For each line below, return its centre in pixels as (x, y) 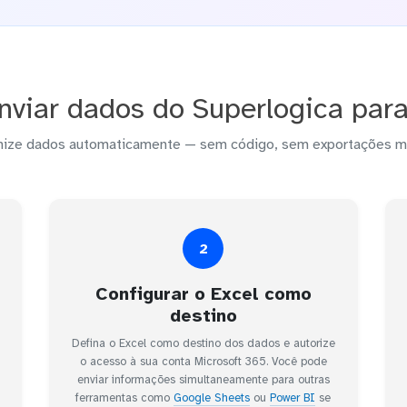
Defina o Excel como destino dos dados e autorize (203, 344)
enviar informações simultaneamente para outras (203, 380)
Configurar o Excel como (203, 294)
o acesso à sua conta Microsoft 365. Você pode (203, 362)
